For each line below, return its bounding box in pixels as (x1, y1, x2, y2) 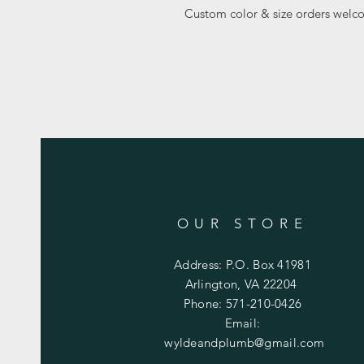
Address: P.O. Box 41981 (174, 256, 311, 272)
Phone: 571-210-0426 (183, 295, 302, 311)
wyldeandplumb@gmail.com (164, 334, 325, 350)
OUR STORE (176, 214, 309, 232)
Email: (224, 314, 261, 331)
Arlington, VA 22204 (184, 275, 301, 292)
